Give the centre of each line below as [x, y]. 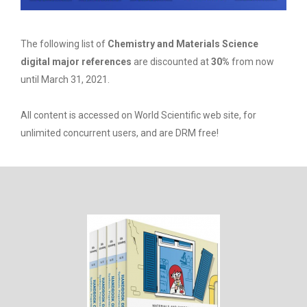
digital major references [76, 62]
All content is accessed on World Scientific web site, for [138, 115]
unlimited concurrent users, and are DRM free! [120, 133]
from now [252, 62]
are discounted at [171, 62]
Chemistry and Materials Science [183, 44]
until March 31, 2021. [65, 80]
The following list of [64, 44]
